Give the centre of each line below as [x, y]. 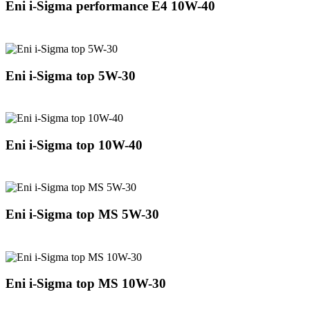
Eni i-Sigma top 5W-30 [71, 75]
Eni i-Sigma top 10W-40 [74, 145]
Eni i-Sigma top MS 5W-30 [82, 215]
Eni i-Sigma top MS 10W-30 [86, 284]
